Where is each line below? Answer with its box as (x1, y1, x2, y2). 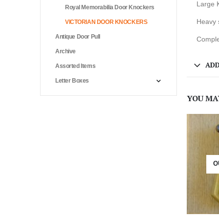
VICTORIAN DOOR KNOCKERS (65, 18, 148, 25)
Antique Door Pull (55, 33, 100, 40)
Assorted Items (55, 62, 96, 69)
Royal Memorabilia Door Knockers (65, 3, 154, 11)
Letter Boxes (55, 77, 89, 84)
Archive (55, 47, 76, 55)
